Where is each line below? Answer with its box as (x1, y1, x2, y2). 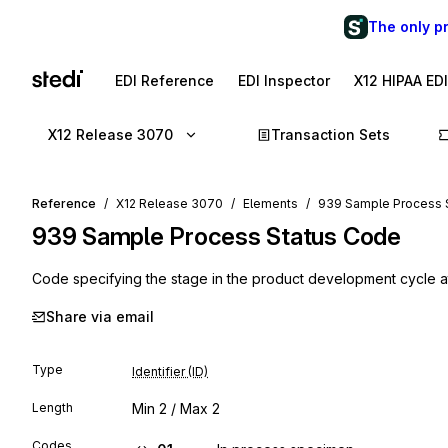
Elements (243, 196, 298, 211)
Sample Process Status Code (82, 222, 401, 251)
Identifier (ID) (132, 364, 208, 379)
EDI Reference (115, 72, 214, 89)
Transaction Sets (271, 126, 390, 143)
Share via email (46, 308, 154, 325)
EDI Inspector (238, 72, 330, 89)
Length (32, 400, 73, 415)
